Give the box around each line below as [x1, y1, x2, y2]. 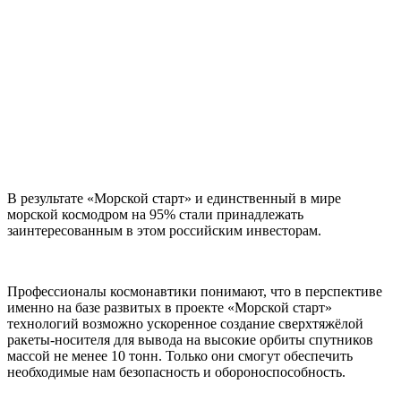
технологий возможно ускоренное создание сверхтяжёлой [7, 316, 363, 332]
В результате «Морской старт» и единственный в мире [7, 191, 341, 207]
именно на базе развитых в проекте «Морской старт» [7, 300, 332, 316]
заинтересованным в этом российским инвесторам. [7, 223, 321, 239]
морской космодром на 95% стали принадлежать [7, 207, 303, 223]
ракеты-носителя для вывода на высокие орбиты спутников [7, 332, 373, 348]
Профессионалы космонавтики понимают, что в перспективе [7, 284, 382, 300]
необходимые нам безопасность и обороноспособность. [7, 364, 346, 380]
